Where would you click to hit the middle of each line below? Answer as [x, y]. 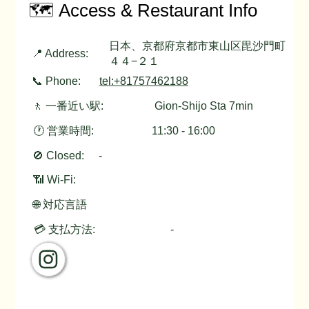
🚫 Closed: [58, 155]
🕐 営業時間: [63, 130]
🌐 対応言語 [60, 205]
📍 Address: [60, 54]
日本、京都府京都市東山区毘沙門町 [197, 46]
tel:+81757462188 [143, 81]
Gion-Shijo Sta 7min [204, 106]
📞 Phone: [57, 81]
